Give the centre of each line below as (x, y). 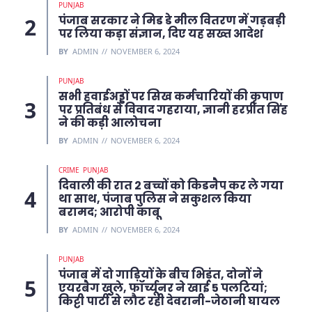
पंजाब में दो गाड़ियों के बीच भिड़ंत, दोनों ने (161, 275)
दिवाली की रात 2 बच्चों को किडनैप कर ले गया (171, 186)
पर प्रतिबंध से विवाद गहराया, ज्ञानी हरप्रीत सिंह (173, 110)
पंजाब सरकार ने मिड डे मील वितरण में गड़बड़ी (172, 21)
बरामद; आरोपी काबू (109, 212)
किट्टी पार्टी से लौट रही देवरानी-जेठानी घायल (169, 302)
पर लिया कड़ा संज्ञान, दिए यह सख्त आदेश (161, 34)
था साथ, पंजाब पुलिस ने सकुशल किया (155, 199)
